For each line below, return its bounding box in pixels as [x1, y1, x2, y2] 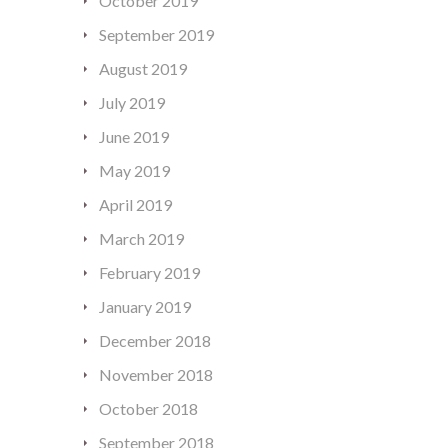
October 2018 [99, 399, 198, 419]
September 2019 [99, 25, 214, 45]
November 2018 [99, 365, 213, 385]
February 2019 [99, 263, 200, 283]
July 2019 [99, 93, 165, 113]
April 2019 [99, 195, 172, 215]
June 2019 [99, 127, 169, 147]
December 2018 [99, 331, 211, 351]
